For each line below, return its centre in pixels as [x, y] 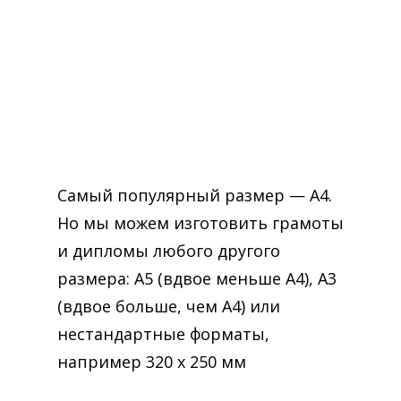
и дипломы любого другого [169, 251]
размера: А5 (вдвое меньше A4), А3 [197, 278]
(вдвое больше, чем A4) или [169, 306]
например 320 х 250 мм [152, 362]
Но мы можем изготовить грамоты [200, 223]
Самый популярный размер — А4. [195, 195]
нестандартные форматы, [163, 334]
